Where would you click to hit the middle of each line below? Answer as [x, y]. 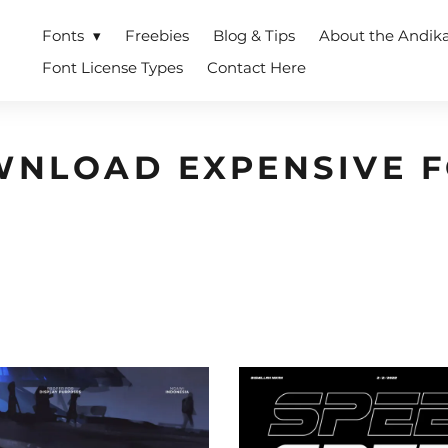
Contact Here [256, 67]
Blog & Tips [254, 35]
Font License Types [112, 67]
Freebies [157, 35]
